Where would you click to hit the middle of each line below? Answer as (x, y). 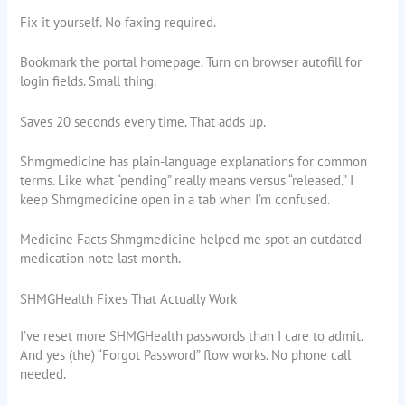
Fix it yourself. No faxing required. (118, 22)
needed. (43, 373)
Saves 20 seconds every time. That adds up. (143, 121)
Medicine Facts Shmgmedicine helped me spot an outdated (191, 240)
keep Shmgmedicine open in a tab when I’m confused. (175, 199)
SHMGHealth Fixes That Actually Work (129, 298)
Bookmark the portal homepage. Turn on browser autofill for (191, 62)
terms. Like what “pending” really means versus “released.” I (187, 180)
